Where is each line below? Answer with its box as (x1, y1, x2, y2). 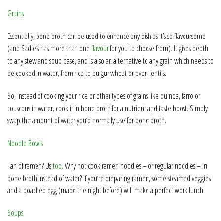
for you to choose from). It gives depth (109, 43, 208, 54)
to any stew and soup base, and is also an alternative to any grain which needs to (7, 55, 214, 67)
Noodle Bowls (7, 137, 45, 148)
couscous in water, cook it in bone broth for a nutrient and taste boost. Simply (7, 102, 208, 113)
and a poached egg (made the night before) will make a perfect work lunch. (7, 184, 205, 196)
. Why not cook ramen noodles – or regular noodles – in (62, 160, 207, 171)
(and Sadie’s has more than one (7, 43, 91, 54)
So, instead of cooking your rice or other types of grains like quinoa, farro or (7, 90, 200, 101)
